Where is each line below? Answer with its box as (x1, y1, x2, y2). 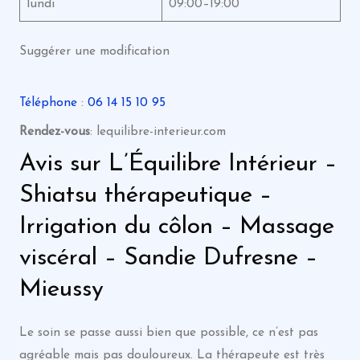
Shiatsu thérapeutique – (18, 183, 272, 209)
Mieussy (18, 277, 104, 303)
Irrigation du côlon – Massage (18, 215, 334, 240)
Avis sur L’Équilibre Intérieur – (18, 152, 337, 178)
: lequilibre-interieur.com (89, 125, 226, 138)
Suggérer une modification (18, 45, 170, 58)
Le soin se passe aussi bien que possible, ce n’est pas (18, 326, 318, 340)
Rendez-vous (18, 125, 90, 138)
